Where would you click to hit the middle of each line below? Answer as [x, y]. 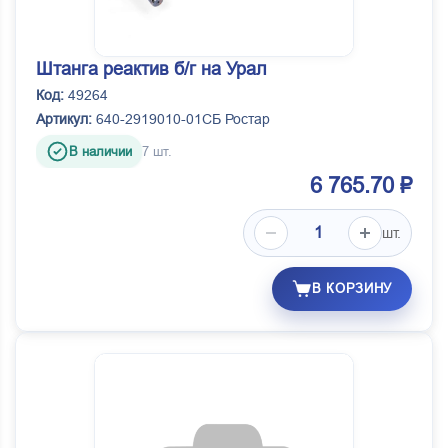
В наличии [100, 151]
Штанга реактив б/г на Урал [151, 69]
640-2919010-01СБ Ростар [181, 119]
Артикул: [64, 119]
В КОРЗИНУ [352, 289]
